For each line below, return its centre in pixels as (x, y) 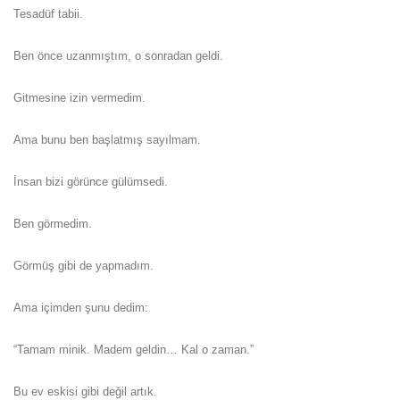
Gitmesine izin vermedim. (79, 97)
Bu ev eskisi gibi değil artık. (85, 391)
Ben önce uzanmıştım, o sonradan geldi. (118, 55)
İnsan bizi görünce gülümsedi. (91, 181)
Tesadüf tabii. (48, 13)
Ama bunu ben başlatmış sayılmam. (107, 139)
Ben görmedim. (53, 223)
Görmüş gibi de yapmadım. (83, 265)
